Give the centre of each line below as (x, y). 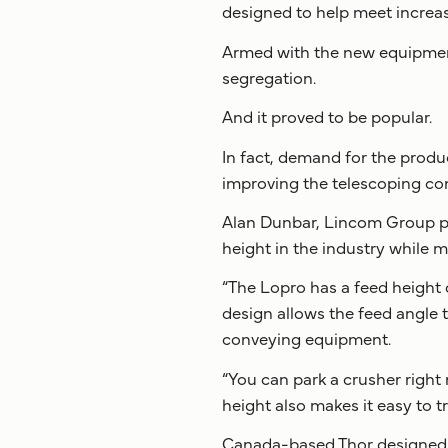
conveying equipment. (306, 338)
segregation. (269, 76)
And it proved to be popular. (327, 116)
